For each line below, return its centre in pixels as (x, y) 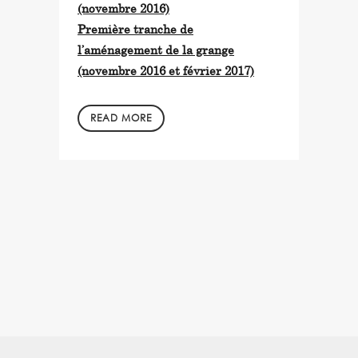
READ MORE (121, 118)
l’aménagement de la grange (156, 50)
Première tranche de (135, 29)
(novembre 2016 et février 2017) (166, 70)
